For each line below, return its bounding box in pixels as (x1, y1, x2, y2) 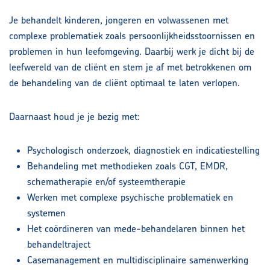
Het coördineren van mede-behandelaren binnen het (27, 222, 245, 235)
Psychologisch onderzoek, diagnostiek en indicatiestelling (27, 144, 260, 157)
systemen (27, 207, 66, 219)
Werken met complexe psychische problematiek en (27, 191, 233, 204)
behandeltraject (27, 238, 90, 251)
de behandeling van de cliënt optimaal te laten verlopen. (9, 77, 240, 89)
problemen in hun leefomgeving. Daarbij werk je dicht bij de (9, 45, 254, 58)
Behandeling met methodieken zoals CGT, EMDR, (27, 160, 228, 172)
